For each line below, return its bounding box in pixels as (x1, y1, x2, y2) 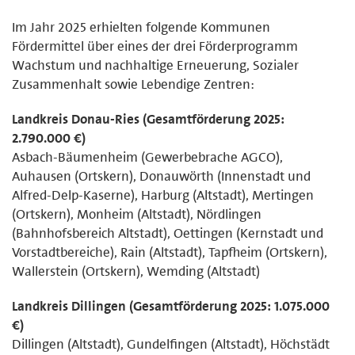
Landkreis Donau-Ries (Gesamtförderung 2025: (12, 109, 284, 128)
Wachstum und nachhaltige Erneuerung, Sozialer (12, 55, 299, 74)
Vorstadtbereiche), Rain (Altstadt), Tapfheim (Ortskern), (12, 242, 327, 261)
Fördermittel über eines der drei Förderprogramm (12, 36, 298, 55)
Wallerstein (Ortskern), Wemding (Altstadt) (12, 261, 260, 280)
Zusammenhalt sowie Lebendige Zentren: (12, 74, 254, 93)
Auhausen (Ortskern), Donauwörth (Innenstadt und (12, 166, 311, 185)
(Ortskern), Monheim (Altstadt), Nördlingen (12, 204, 261, 223)
